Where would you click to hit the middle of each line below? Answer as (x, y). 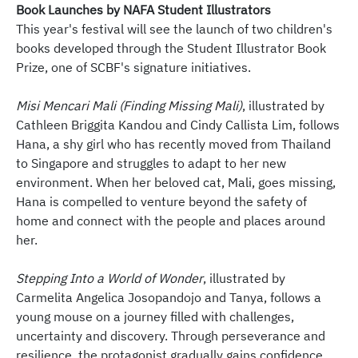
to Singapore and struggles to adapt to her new (151, 163)
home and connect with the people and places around (171, 221)
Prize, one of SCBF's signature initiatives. (133, 68)
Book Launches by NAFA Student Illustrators (143, 10)
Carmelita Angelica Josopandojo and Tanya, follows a (169, 298)
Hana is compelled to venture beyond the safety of (161, 202)
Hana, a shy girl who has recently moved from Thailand (173, 144)
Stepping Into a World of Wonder (109, 278)
